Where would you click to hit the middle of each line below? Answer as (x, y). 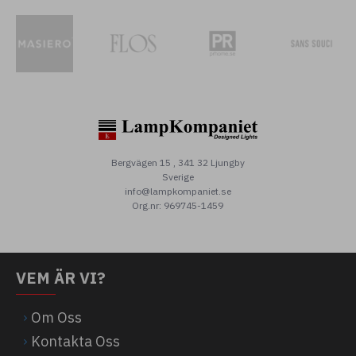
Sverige (178, 177)
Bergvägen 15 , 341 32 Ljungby (178, 163)
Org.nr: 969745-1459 (178, 205)
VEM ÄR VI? (61, 278)
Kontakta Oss (75, 341)
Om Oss (56, 317)
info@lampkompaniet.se (178, 191)
